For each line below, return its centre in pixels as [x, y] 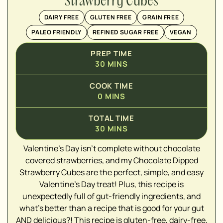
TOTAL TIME [111, 118]
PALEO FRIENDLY [56, 32]
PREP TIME [111, 54]
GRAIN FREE [161, 17]
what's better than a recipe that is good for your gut [111, 208]
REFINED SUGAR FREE [125, 32]
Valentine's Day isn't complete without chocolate [111, 149]
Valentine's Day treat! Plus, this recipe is [111, 184]
